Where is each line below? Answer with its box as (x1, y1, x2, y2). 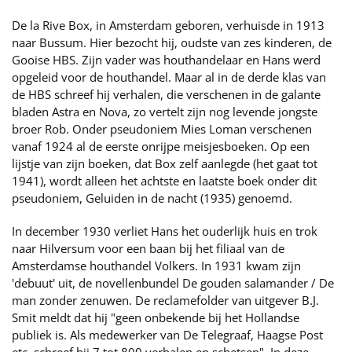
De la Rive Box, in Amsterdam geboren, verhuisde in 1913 (12, 17, 324, 33)
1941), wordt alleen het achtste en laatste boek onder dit (12, 173, 317, 189)
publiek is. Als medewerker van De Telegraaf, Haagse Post (12, 327, 323, 343)
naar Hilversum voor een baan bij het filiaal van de (12, 240, 284, 256)
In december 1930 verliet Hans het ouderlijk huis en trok (12, 223, 317, 239)
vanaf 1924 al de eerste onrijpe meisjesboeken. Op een (12, 138, 310, 154)
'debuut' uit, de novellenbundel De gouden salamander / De (12, 275, 334, 291)
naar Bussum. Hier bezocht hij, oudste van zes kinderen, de (12, 35, 332, 50)
